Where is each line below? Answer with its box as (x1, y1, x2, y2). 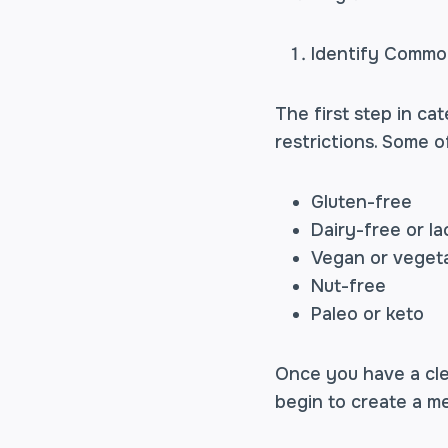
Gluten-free (311, 191, 412, 213)
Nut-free (311, 275, 386, 297)
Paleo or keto (311, 303, 424, 325)
